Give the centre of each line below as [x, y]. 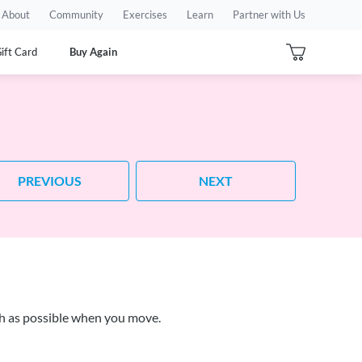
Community [76, 15]
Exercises [145, 15]
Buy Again [93, 52]
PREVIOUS [49, 181]
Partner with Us [269, 15]
